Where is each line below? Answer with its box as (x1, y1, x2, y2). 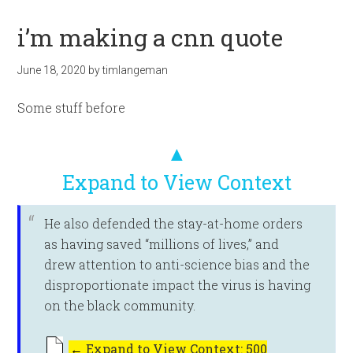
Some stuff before (17, 99, 126, 116)
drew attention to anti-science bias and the (44, 256, 310, 273)
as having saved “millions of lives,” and (44, 236, 280, 252)
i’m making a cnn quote (17, 22, 284, 53)
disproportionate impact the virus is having (44, 277, 311, 293)
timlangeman (102, 64, 169, 76)
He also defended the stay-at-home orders (44, 215, 303, 232)
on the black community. (44, 297, 196, 314)
